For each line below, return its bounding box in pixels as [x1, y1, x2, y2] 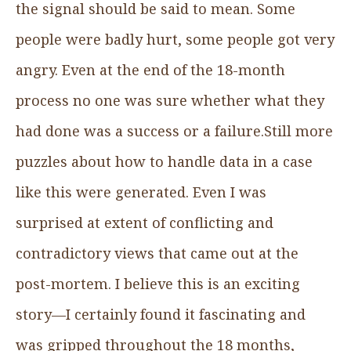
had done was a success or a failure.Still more [16, 121, 333, 140]
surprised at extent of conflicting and [16, 212, 273, 232]
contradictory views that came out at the [16, 243, 299, 262]
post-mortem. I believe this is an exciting [16, 273, 300, 293]
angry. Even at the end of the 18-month [16, 60, 285, 79]
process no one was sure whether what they [16, 90, 324, 110]
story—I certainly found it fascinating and [16, 304, 306, 324]
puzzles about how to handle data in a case [16, 151, 313, 171]
